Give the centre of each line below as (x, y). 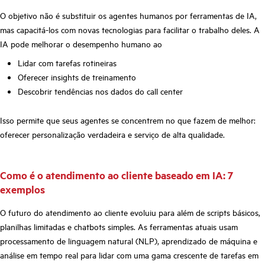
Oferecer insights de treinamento (77, 77)
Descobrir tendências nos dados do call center (100, 91)
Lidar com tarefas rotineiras (67, 63)
